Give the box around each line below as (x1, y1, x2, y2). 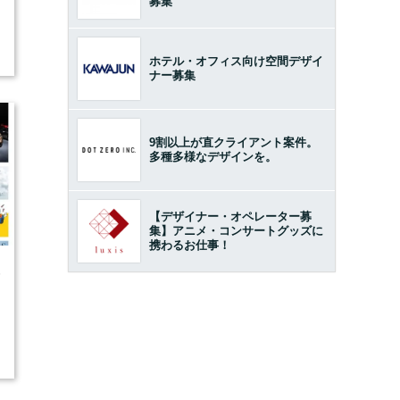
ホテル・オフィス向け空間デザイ (149, 54, 323, 69)
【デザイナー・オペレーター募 (149, 210, 312, 224)
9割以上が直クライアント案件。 (149, 136, 318, 150)
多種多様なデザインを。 (149, 150, 277, 164)
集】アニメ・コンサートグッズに (149, 224, 323, 238)
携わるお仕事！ (149, 238, 230, 253)
